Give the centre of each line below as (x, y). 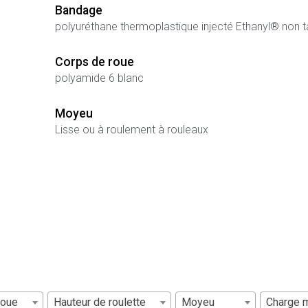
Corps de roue (94, 62)
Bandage (78, 10)
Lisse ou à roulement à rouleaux (131, 130)
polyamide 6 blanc (99, 78)
